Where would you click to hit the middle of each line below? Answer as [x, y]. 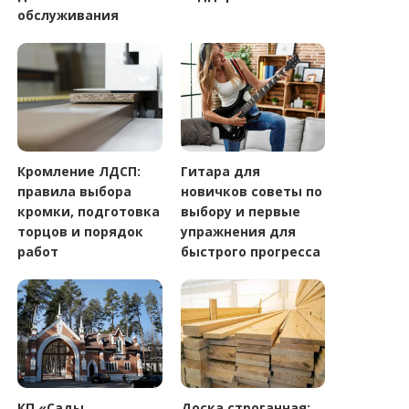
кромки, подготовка [89, 211]
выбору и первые [240, 211]
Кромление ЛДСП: [79, 171]
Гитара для [220, 171]
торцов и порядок [81, 231]
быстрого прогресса [250, 251]
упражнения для [238, 231]
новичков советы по [251, 191]
